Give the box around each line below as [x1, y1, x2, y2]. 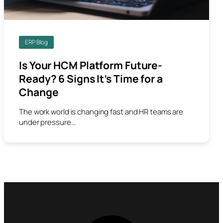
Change [19, 85, 59, 99]
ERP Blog [25, 37, 48, 46]
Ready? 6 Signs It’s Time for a [19, 71, 163, 86]
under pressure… [19, 116, 76, 127]
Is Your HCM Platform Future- [19, 58, 163, 72]
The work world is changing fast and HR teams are [19, 106, 184, 117]
